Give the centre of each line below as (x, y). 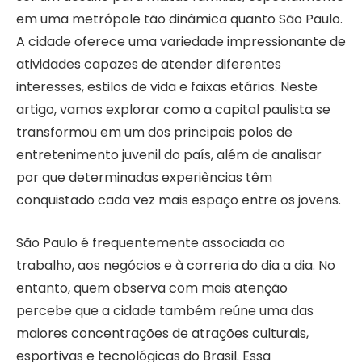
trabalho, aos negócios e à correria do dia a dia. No (176, 266)
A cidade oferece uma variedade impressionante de (181, 42)
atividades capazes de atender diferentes (149, 65)
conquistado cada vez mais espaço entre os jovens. (179, 200)
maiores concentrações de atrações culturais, (162, 334)
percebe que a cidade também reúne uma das (165, 311)
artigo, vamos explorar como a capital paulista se (173, 110)
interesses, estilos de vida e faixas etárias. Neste (167, 87)
